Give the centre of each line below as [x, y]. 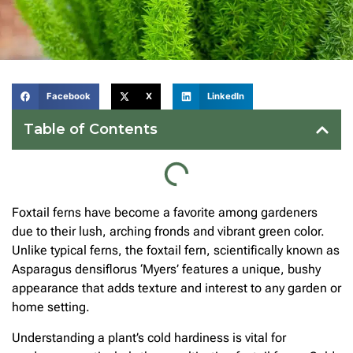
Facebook [68, 97]
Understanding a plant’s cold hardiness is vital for [149, 337]
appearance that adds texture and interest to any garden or [176, 288]
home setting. [51, 307]
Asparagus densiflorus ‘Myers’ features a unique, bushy [166, 269]
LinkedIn [226, 97]
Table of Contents [91, 130]
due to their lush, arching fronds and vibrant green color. [168, 232]
